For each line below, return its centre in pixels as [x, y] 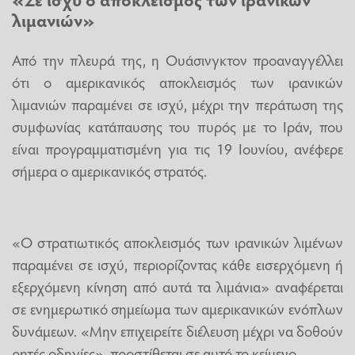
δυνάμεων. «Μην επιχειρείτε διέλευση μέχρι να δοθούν [177, 331]
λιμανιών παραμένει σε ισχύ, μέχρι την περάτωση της [177, 103]
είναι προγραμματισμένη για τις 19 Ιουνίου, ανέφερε [177, 148]
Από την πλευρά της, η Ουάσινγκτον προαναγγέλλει [177, 59]
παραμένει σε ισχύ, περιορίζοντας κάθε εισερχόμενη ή [177, 264]
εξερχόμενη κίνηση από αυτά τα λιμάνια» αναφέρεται [177, 286]
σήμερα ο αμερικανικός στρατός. [109, 170]
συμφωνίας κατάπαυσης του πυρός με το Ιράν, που [177, 126]
